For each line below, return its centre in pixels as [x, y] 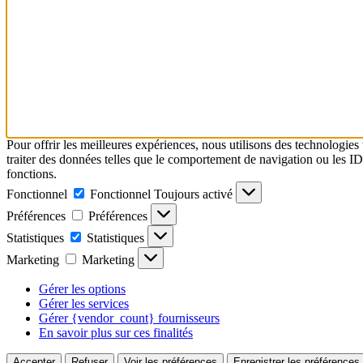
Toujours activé [195, 194]
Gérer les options [82, 288]
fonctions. [32, 173]
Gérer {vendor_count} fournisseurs [129, 318]
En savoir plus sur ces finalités [116, 332]
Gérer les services [84, 303]
